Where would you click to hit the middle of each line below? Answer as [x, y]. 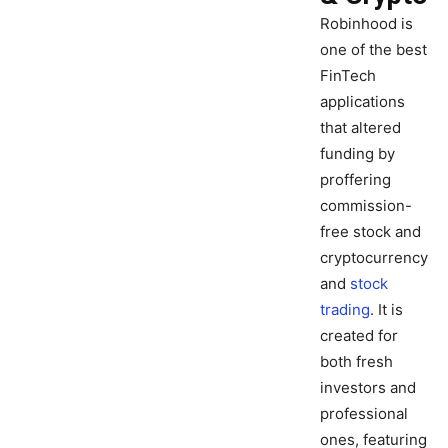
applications [362, 102]
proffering [355, 180]
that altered [360, 128]
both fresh [356, 362]
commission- [366, 206]
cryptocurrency [374, 258]
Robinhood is [366, 24]
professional [364, 414]
